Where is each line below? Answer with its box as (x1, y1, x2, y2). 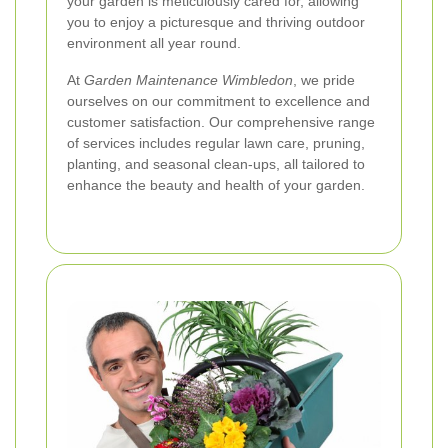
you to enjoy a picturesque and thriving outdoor (67, 13, 365, 30)
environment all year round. (67, 34, 241, 51)
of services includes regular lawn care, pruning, (67, 134, 365, 151)
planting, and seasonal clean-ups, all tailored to (67, 155, 365, 172)
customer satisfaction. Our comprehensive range (67, 113, 375, 130)
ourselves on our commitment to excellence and (67, 92, 370, 109)
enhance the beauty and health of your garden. (67, 176, 365, 193)
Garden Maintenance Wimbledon (84, 71, 293, 88)
